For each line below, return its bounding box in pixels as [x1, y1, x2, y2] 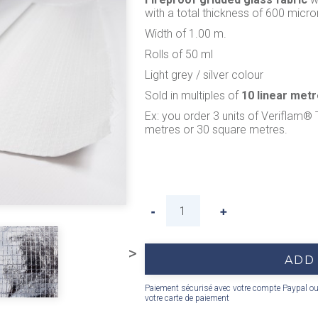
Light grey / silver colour [144, 68, 263, 82]
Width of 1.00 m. [144, 27, 226, 40]
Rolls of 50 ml [144, 48, 213, 61]
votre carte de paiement [144, 293, 229, 303]
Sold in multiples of [144, 89, 241, 102]
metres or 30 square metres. [144, 123, 287, 136]
